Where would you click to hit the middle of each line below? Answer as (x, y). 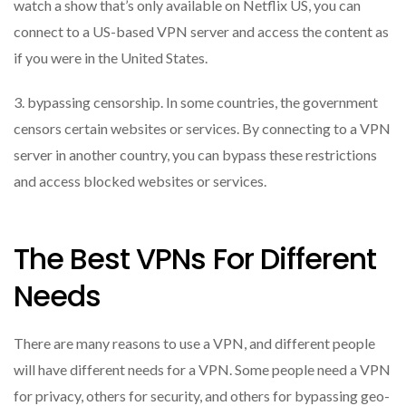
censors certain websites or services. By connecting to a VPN (202, 128)
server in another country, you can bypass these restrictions (195, 154)
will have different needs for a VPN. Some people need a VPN (202, 369)
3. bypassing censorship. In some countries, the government (196, 101)
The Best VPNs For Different (195, 259)
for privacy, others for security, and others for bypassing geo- (202, 395)
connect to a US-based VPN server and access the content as (201, 31)
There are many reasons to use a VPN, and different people (194, 343)
